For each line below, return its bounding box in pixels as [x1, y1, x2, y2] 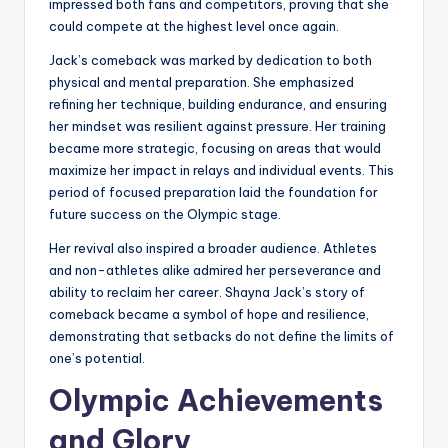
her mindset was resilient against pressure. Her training [49, 118, 386, 135]
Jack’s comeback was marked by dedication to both [49, 52, 372, 69]
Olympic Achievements [49, 382, 383, 420]
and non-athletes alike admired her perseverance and [49, 262, 381, 279]
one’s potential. [49, 350, 145, 367]
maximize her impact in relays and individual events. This [49, 162, 394, 179]
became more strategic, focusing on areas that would [49, 140, 381, 157]
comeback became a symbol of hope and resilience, [49, 306, 369, 323]
